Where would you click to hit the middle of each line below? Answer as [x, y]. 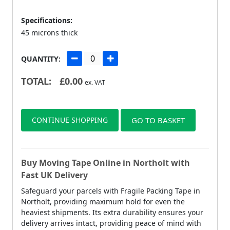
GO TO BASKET [158, 120]
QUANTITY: [41, 59]
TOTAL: [36, 81]
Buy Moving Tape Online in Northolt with [106, 162]
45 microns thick [49, 32]
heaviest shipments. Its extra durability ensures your [112, 212]
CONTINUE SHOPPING [70, 120]
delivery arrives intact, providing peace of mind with [111, 223]
